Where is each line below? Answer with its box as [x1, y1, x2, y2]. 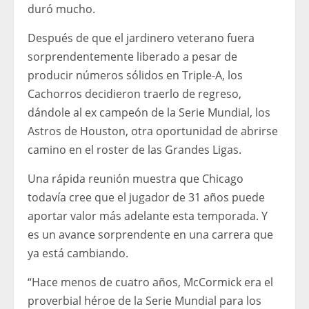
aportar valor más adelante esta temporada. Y [28, 208, 268, 224]
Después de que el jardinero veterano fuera [28, 30, 255, 46]
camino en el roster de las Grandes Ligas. [28, 142, 241, 158]
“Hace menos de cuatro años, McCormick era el [28, 275, 273, 290]
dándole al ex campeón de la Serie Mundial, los [28, 105, 270, 121]
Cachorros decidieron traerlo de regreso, [28, 86, 241, 102]
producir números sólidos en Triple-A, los [28, 68, 243, 83]
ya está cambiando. [28, 246, 128, 261]
